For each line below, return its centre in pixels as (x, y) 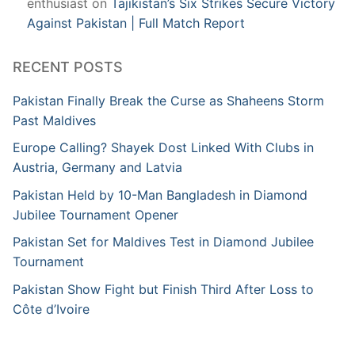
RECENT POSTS (68, 67)
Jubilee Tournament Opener (95, 214)
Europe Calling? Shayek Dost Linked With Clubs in (163, 148)
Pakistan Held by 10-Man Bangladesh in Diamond (160, 195)
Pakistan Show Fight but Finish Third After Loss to (163, 289)
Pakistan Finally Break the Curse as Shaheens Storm (168, 100)
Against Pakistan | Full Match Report (136, 23)
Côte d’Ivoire (51, 309)
